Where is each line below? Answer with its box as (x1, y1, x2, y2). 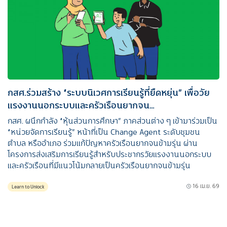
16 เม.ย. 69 (193, 181, 219, 191)
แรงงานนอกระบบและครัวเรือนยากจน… (8, 98, 155, 112)
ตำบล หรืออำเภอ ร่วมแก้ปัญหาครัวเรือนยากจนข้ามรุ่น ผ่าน (8, 137, 198, 148)
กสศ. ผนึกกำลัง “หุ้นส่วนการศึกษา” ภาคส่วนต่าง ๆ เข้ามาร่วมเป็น (8, 115, 217, 126)
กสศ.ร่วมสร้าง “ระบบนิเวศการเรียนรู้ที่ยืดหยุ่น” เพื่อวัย (8, 86, 210, 99)
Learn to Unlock (11, 183, 44, 190)
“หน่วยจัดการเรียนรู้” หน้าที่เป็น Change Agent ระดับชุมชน (8, 126, 200, 137)
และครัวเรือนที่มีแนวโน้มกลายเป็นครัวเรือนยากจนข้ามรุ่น (8, 159, 191, 171)
